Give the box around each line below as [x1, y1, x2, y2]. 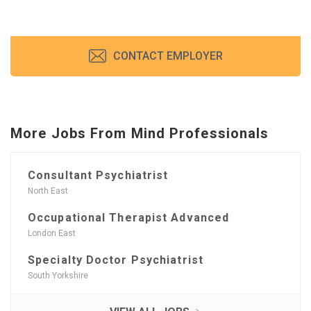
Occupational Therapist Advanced [28, 210, 230, 224]
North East [28, 185, 68, 196]
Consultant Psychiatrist [28, 168, 169, 182]
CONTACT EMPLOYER [110, 49, 223, 62]
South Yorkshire [28, 270, 88, 280]
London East [28, 228, 76, 238]
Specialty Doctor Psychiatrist [28, 253, 203, 267]
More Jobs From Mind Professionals [10, 124, 269, 142]
